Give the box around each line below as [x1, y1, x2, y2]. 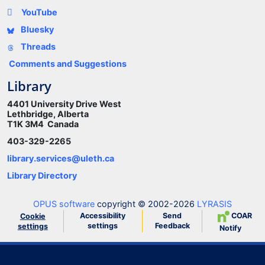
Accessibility [80, 211, 126, 221]
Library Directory [7, 170, 77, 181]
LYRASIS [197, 199, 232, 209]
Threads [19, 41, 56, 52]
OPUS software [33, 199, 95, 209]
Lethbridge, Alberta [7, 109, 89, 119]
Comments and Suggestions [9, 59, 127, 69]
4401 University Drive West [7, 99, 121, 109]
